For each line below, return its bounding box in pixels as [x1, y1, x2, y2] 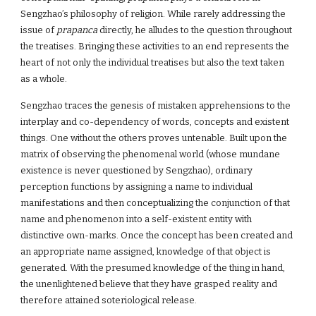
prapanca [56, 25, 98, 35]
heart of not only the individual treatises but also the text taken [20, 57, 285, 68]
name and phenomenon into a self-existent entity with [20, 214, 253, 224]
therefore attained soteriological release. [20, 295, 197, 305]
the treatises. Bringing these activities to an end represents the [20, 41, 290, 51]
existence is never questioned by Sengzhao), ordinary [20, 165, 253, 176]
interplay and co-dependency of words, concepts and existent [20, 116, 290, 127]
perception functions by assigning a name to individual [20, 181, 253, 192]
